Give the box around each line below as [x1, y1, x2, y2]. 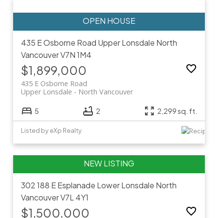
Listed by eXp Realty [20, 127, 82, 135]
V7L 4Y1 [60, 192, 89, 202]
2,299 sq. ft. [157, 106, 198, 115]
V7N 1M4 [60, 50, 91, 60]
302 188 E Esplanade [20, 180, 97, 190]
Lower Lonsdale [96, 180, 154, 190]
